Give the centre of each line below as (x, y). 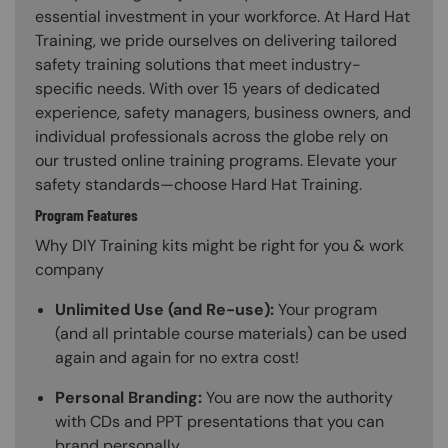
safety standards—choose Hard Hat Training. (198, 185)
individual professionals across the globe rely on (211, 137)
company (69, 269)
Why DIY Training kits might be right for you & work (219, 245)
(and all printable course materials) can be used (231, 333)
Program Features (86, 215)
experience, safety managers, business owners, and (223, 113)
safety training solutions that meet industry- (198, 65)
